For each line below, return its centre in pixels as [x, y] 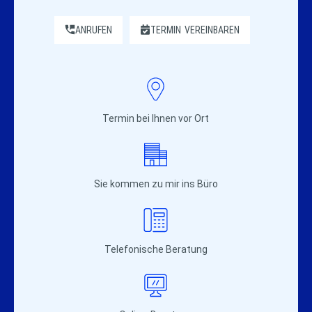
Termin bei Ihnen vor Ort [156, 118]
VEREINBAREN [212, 30]
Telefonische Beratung [156, 249]
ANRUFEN [94, 30]
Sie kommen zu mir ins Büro [156, 184]
